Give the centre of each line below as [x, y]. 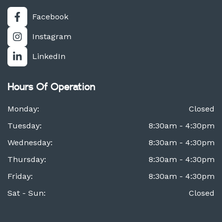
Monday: [23, 109]
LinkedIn [49, 56]
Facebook [50, 16]
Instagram [52, 36]
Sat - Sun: [27, 193]
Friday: [20, 176]
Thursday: [27, 159]
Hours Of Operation [51, 87]
